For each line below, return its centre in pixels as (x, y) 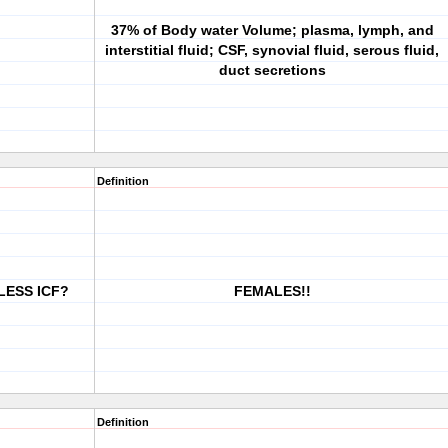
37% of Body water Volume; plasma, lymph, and (272, 30)
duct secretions (272, 70)
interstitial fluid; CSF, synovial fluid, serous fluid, (272, 50)
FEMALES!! (272, 291)
